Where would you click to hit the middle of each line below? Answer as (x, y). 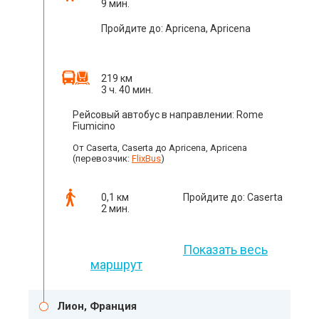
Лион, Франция (97, 307)
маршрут (116, 265)
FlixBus (146, 159)
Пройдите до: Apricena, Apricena (176, 29)
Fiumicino (94, 126)
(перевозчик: (102, 159)
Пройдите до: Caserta (233, 198)
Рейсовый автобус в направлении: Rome (168, 115)
